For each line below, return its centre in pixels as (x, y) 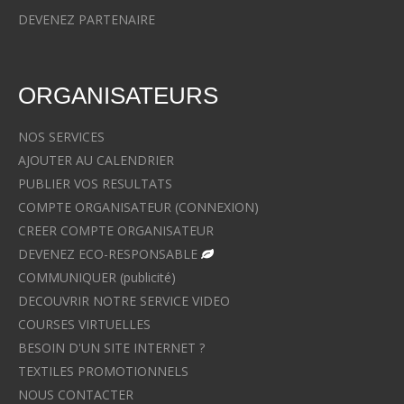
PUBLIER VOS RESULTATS (95, 184)
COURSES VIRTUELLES (84, 325)
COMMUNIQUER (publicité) (97, 278)
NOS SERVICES (61, 137)
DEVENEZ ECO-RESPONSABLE (108, 254)
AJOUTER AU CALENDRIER (96, 161)
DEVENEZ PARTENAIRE (87, 20)
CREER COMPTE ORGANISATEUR (116, 231)
